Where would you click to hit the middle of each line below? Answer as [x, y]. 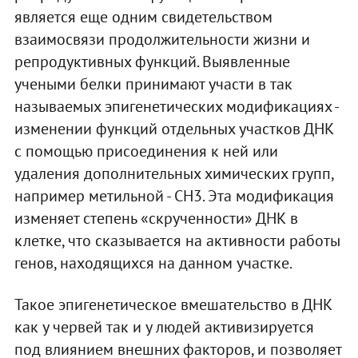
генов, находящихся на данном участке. [153, 263]
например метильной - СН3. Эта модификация [174, 195]
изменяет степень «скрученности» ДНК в [156, 218]
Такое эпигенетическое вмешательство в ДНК [173, 304]
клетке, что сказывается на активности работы [177, 240]
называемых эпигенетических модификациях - [176, 106]
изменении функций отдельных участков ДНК [174, 128]
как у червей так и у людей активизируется [164, 326]
